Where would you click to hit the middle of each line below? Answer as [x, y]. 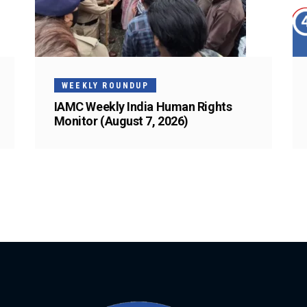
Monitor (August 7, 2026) [121, 121]
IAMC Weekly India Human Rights [143, 106]
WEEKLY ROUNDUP [105, 85]
